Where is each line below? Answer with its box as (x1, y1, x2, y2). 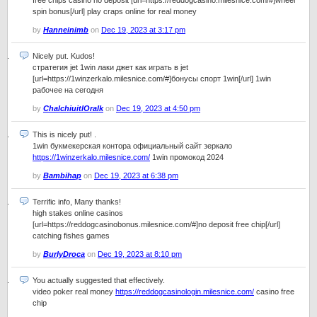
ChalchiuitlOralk (43, 104, 103, 113)
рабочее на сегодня (33, 86, 103, 94)
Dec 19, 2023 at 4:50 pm (116, 104, 200, 113)
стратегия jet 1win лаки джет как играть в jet (33, 63, 188, 71)
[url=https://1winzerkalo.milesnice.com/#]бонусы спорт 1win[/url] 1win (33, 74, 271, 83)
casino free (254, 287, 294, 296)
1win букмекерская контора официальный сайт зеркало (33, 142, 232, 150)
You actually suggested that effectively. (33, 276, 165, 284)
